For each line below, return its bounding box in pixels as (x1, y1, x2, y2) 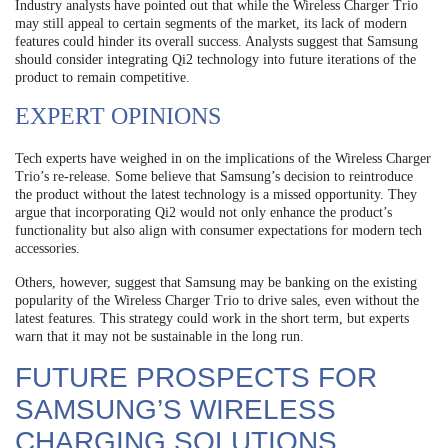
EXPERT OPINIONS (15, 103, 221, 130)
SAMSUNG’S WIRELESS (15, 394, 336, 426)
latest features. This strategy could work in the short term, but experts (15, 311, 409, 327)
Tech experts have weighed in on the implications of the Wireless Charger (15, 151, 431, 167)
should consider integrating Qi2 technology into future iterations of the (15, 52, 416, 68)
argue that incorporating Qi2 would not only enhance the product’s (15, 205, 392, 221)
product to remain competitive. (15, 70, 190, 86)
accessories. (15, 241, 80, 257)
